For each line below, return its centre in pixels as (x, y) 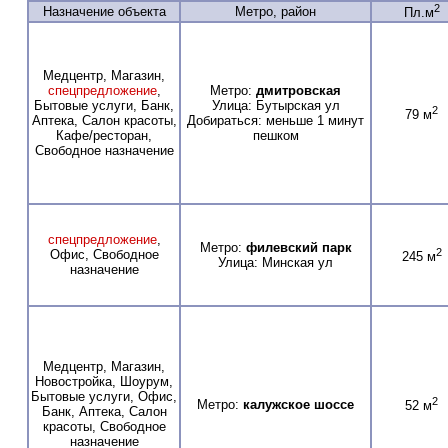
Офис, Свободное (104, 254)
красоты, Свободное (104, 426)
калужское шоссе (298, 404)
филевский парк (298, 247)
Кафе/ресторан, (104, 135)
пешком (275, 135)
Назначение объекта (104, 11)
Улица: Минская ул (275, 262)
